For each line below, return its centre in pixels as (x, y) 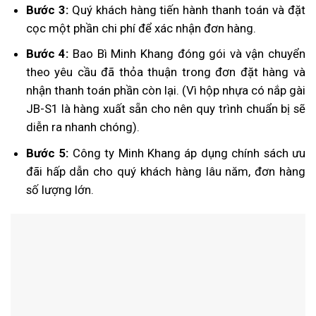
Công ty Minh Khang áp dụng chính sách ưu (187, 153)
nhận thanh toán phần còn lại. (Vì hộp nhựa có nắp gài (165, 91)
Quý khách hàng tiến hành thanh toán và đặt (187, 10)
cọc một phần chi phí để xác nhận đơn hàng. (141, 29)
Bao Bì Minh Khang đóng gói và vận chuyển (187, 54)
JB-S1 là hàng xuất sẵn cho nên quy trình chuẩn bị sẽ (165, 109)
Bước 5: (47, 153)
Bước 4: (47, 54)
